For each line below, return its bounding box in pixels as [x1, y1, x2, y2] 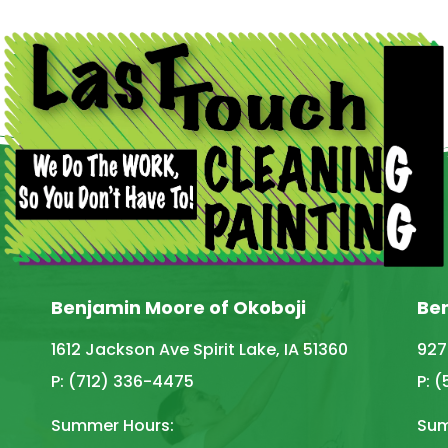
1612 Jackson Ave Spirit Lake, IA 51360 [50, 337, 348, 361]
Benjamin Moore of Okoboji [50, 294, 306, 320]
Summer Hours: [50, 413, 174, 437]
